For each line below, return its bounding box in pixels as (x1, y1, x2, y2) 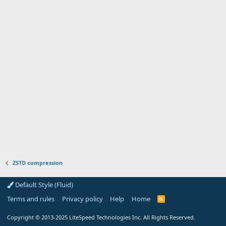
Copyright (7, 213, 35, 221)
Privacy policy (62, 194, 103, 203)
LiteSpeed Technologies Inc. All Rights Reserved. (69, 213, 195, 221)
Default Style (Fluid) (14, 180, 73, 189)
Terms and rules (7, 194, 54, 203)
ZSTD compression (13, 159, 63, 166)
